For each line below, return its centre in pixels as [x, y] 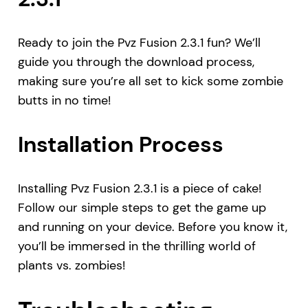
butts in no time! [64, 100]
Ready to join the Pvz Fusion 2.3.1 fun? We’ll [139, 42]
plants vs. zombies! [71, 265]
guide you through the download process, [136, 62]
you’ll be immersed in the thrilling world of [136, 246]
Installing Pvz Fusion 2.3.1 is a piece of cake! [139, 188]
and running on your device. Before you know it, [152, 227]
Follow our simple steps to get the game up [142, 207]
